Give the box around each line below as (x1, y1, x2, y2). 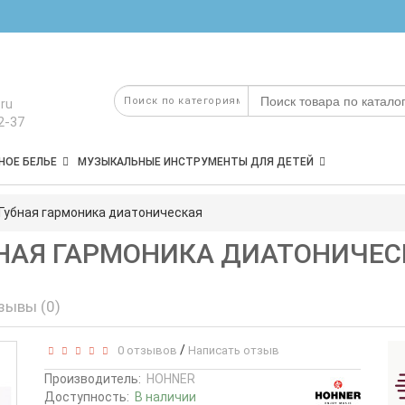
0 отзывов (112, 344, 177, 357)
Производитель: (44, 372, 141, 386)
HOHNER (146, 372, 195, 386)
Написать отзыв (188, 344, 279, 357)
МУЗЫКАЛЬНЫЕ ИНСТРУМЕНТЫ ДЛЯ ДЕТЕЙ (78, 155, 314, 168)
